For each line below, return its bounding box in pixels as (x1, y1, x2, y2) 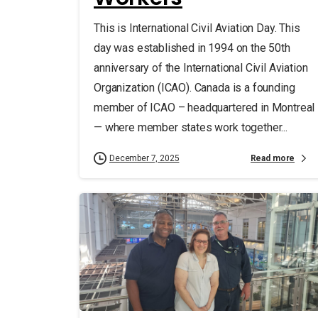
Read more (250, 153, 295, 163)
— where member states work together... (94, 121, 287, 135)
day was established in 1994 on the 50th (94, 41, 290, 55)
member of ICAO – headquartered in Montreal (94, 101, 315, 115)
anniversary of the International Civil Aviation (94, 61, 308, 75)
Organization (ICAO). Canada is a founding (94, 81, 295, 95)
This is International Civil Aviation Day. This (94, 21, 300, 35)
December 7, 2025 (109, 153, 180, 164)
